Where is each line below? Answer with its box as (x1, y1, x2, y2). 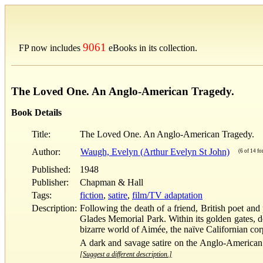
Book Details (11, 107, 62, 117)
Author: (32, 146, 60, 157)
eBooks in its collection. (106, 43, 197, 53)
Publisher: (32, 177, 69, 187)
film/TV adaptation (132, 190, 203, 200)
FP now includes (19, 43, 83, 53)
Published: (32, 164, 77, 174)
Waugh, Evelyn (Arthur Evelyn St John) (80, 146, 230, 157)
